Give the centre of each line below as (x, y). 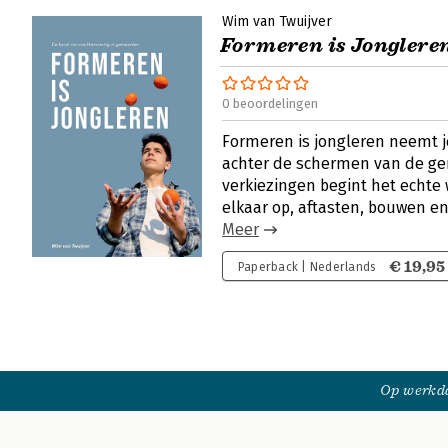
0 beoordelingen (270, 103)
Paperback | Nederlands (307, 267)
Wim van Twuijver (277, 21)
